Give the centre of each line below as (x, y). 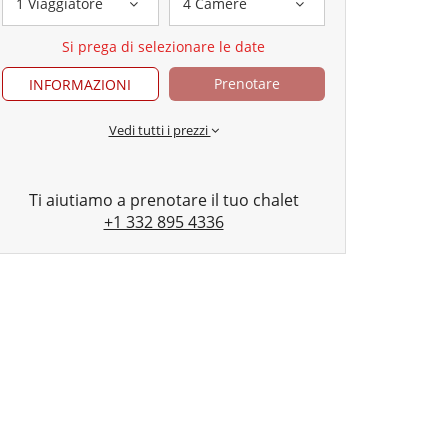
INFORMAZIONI (80, 85)
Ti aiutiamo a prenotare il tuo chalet (163, 200)
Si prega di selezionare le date (163, 47)
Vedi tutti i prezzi (159, 130)
